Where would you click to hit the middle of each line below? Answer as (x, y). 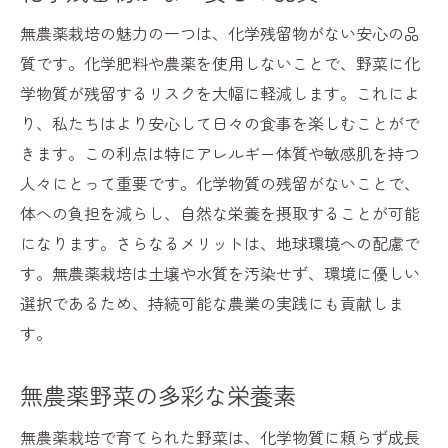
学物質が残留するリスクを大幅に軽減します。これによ (220, 93)
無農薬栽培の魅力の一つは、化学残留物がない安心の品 (220, 33)
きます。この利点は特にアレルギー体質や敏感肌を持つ (220, 153)
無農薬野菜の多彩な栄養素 (158, 395)
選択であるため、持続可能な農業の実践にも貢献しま (212, 303)
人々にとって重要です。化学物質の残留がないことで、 (220, 183)
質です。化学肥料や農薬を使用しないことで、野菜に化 (220, 63)
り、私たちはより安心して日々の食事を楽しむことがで (220, 123)
